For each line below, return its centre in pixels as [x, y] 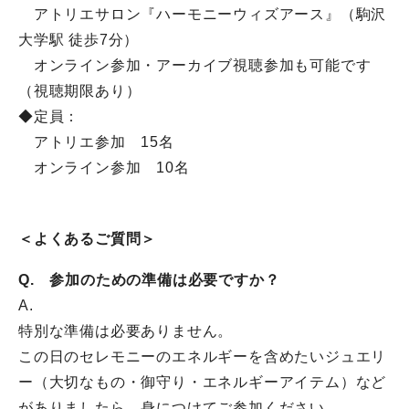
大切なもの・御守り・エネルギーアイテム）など [218, 382]
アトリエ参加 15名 [96, 142]
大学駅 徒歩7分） [79, 39]
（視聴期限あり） [80, 90]
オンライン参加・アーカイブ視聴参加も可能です [195, 65]
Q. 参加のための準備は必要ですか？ [149, 279]
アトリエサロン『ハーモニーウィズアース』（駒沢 [210, 14]
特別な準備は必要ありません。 [126, 330]
